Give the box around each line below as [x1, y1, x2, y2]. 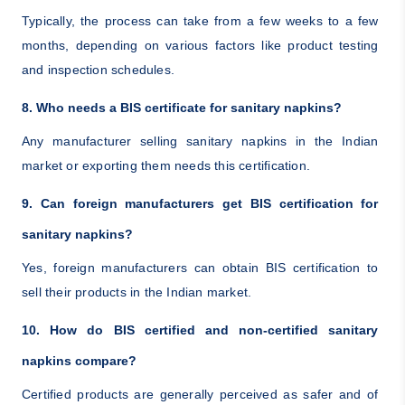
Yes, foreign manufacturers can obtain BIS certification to [21, 259, 379, 275]
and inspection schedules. [21, 61, 174, 77]
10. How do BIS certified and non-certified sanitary [21, 322, 379, 337]
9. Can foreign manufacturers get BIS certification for [21, 195, 379, 211]
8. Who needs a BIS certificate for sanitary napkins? [21, 99, 342, 115]
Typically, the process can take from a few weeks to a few [21, 13, 379, 28]
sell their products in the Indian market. [21, 284, 252, 299]
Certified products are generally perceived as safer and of [21, 386, 379, 401]
